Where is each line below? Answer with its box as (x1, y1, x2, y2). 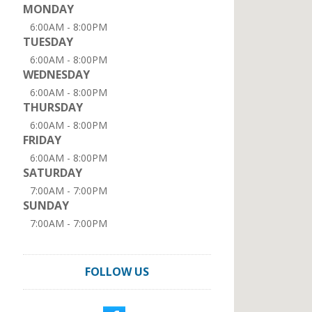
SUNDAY (23, 198, 69, 213)
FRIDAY (23, 132, 61, 148)
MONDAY (23, 1, 74, 17)
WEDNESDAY (23, 67, 90, 82)
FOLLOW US (85, 264, 149, 279)
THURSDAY (23, 100, 83, 115)
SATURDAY (23, 165, 82, 180)
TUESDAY (23, 34, 73, 49)
